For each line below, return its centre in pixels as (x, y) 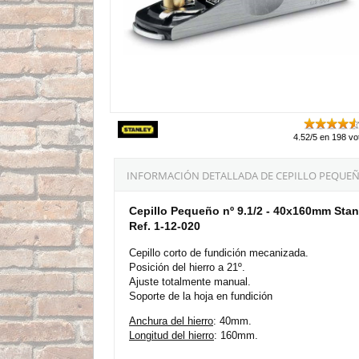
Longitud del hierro (171, 335)
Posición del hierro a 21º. (187, 267)
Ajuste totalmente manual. (190, 281)
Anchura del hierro (171, 321)
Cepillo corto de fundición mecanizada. (219, 252)
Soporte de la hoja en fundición (201, 296)
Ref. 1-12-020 (165, 226)
